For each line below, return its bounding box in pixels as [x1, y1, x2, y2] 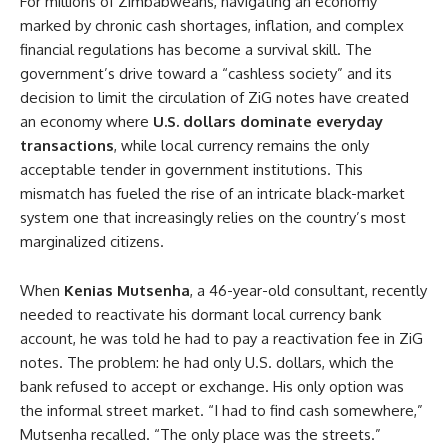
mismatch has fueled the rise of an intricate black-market [20, 184, 405, 203]
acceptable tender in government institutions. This [20, 160, 363, 179]
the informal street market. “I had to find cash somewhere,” [20, 401, 423, 420]
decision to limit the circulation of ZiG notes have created [20, 88, 409, 107]
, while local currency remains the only [114, 136, 369, 155]
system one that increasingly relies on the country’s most [20, 208, 406, 227]
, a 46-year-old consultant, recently [190, 281, 427, 300]
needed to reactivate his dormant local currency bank [20, 305, 381, 324]
